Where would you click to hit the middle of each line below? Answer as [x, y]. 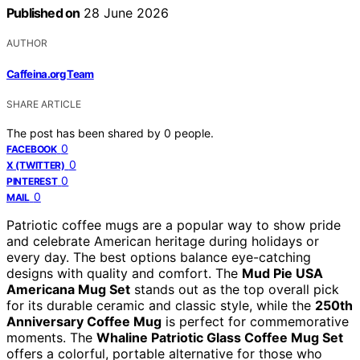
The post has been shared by [85, 133]
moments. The [51, 337]
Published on [43, 13]
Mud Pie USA [282, 273]
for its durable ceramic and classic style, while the [161, 305]
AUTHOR [27, 43]
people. [194, 133]
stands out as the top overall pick [235, 289]
